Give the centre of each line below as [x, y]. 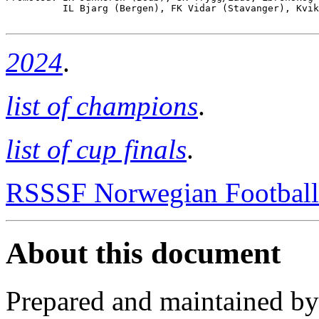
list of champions [102, 106]
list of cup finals [96, 150]
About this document [143, 253]
